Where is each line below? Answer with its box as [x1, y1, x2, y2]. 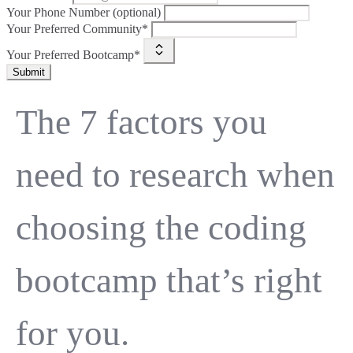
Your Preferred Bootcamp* [6, 48, 140, 61]
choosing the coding [16, 208, 307, 247]
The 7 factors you [16, 102, 267, 142]
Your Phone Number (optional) [6, 6, 161, 19]
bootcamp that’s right [16, 261, 322, 300]
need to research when [16, 155, 335, 195]
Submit [13, 66, 45, 78]
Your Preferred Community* [6, 22, 148, 35]
